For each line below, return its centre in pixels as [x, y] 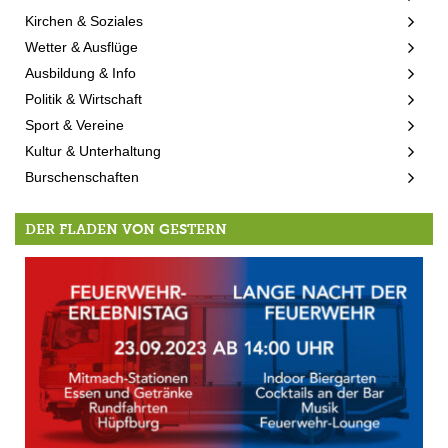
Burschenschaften [82, 176]
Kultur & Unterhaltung [93, 150]
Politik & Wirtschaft [83, 98]
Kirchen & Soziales [84, 20]
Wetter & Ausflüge [81, 46]
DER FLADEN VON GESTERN [126, 229]
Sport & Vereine [74, 124]
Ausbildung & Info [80, 72]
